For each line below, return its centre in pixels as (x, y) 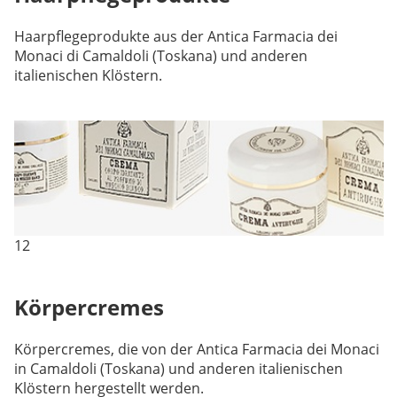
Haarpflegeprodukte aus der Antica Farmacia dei (175, 36)
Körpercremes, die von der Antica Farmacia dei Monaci (196, 349)
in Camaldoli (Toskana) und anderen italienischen (178, 368)
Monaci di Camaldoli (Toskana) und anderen (160, 56)
